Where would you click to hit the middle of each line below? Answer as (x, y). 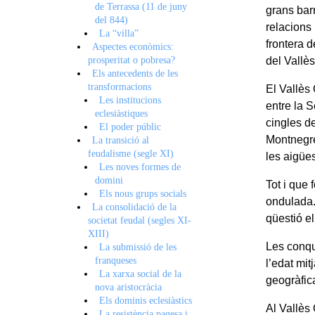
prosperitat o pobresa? (131, 60)
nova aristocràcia (128, 287)
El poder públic (130, 127)
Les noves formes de (140, 167)
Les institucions (130, 100)
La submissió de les (138, 247)
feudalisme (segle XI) (131, 153)
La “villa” (119, 33)
